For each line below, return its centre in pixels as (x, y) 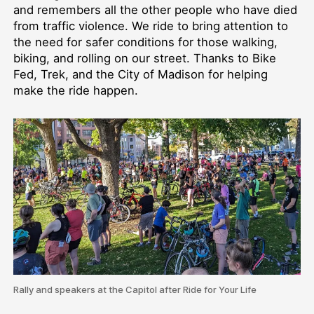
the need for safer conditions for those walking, (145, 42)
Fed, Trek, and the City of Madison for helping (140, 74)
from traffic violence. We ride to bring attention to (150, 26)
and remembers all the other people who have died (155, 9)
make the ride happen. (77, 90)
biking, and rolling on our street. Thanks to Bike (144, 58)
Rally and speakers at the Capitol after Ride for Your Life (135, 289)
